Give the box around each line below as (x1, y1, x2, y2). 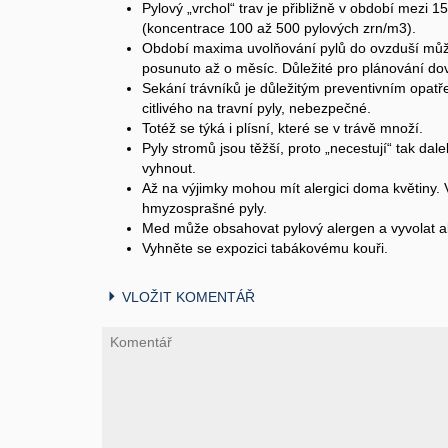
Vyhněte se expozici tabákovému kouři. (142, 240, 388, 256)
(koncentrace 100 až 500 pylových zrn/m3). (142, 20, 416, 36)
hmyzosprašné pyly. (142, 200, 267, 216)
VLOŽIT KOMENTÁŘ (122, 289, 255, 305)
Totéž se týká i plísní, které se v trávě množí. (142, 120, 423, 136)
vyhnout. (142, 160, 196, 176)
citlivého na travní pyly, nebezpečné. (142, 100, 371, 116)
